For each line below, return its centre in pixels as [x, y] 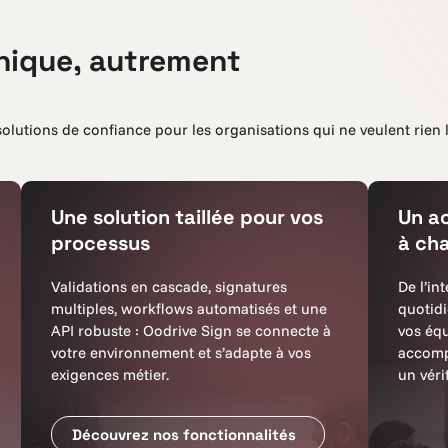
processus [100, 243]
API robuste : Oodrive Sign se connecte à [191, 330]
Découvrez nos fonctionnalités [188, 434]
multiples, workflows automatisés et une [189, 308]
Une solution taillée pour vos [187, 217]
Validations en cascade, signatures [169, 286]
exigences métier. [110, 374]
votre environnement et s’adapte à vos [181, 352]
